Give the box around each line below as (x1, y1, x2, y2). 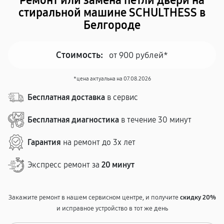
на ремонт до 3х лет (61, 137, 135, 147)
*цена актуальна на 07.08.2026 (73, 75, 151, 82)
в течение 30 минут (119, 115, 191, 124)
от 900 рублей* (109, 49, 168, 60)
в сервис (105, 92, 138, 102)
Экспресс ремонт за (27, 160, 101, 169)
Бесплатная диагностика (27, 115, 119, 124)
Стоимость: (56, 49, 103, 60)
